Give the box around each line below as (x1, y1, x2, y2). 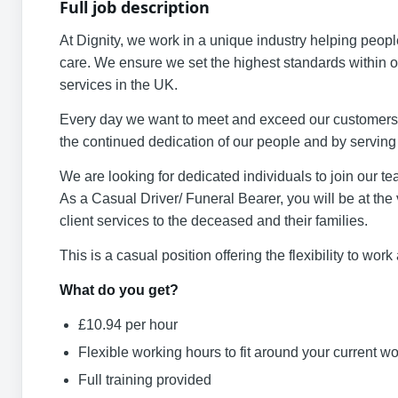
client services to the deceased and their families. (60, 213, 368, 228)
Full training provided (78, 372, 211, 387)
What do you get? (60, 283, 179, 298)
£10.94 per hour (78, 317, 178, 332)
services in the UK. (60, 77, 178, 92)
